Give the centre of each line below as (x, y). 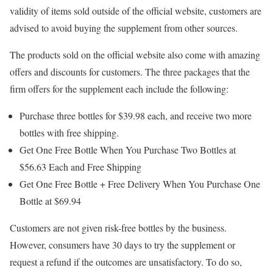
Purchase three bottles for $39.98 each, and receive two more (136, 116)
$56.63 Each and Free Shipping (80, 167)
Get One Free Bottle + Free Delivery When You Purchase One (140, 184)
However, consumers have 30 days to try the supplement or (122, 245)
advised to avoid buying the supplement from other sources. (124, 28)
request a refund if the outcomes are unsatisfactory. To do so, (126, 262)
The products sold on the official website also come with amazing (135, 55)
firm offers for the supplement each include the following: (119, 89)
